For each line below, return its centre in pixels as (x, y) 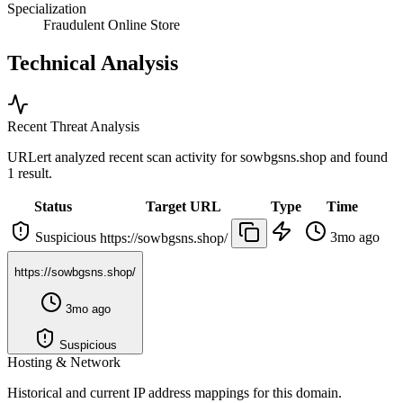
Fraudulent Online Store (112, 25)
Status (53, 206)
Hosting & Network (64, 362)
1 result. (30, 173)
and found (359, 157)
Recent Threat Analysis (73, 126)
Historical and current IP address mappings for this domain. (175, 392)
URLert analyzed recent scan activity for (124, 157)
